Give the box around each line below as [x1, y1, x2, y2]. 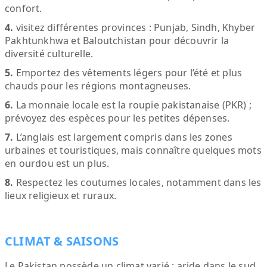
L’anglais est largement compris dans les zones [13, 131, 232, 144]
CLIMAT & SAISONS [5, 233, 119, 249]
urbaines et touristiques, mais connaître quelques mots [5, 144, 262, 157]
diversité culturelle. [5, 47, 94, 60]
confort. [5, 2, 42, 15]
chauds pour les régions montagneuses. [5, 79, 191, 92]
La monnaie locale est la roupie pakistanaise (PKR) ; [13, 98, 252, 111]
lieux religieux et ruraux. [5, 189, 117, 202]
